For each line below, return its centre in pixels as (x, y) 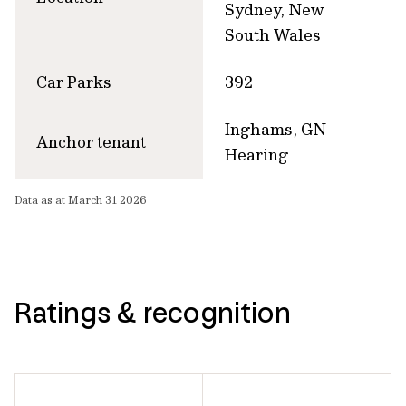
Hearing (256, 154)
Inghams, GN (275, 129)
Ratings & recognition (153, 312)
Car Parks (74, 82)
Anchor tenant (91, 141)
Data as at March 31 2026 (81, 199)
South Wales (273, 34)
